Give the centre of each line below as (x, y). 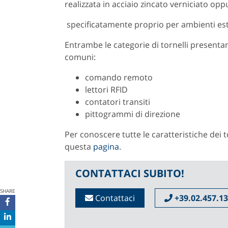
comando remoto (119, 77)
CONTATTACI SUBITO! (130, 173)
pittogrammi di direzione (133, 114)
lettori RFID (106, 89)
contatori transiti (118, 102)
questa (79, 146)
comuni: (80, 57)
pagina (106, 146)
